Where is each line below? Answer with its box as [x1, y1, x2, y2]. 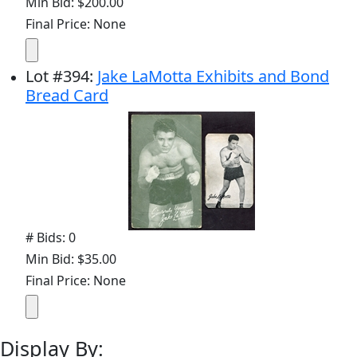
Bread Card [25, 84, 108, 106]
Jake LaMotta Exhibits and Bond [97, 65, 329, 87]
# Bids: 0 [25, 229, 76, 246]
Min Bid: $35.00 [25, 250, 116, 268]
